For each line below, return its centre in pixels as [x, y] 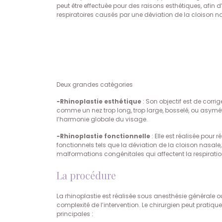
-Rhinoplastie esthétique [99, 101]
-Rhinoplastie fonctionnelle [103, 136]
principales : [75, 214]
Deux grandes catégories [95, 84]
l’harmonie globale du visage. [102, 119]
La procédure [86, 175]
